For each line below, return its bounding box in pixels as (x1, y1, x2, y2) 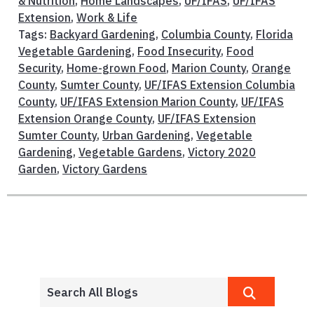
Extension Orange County (18, 111, 152, 125)
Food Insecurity (137, 43, 221, 58)
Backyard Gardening (50, 27, 156, 41)
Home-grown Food (67, 60, 166, 75)
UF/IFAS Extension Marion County (60, 94, 235, 109)
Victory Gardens (62, 161, 147, 176)
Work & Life (76, 10, 137, 25)
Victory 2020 (188, 144, 256, 159)
